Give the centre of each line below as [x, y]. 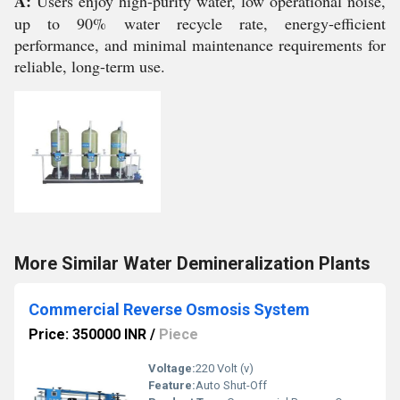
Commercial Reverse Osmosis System [169, 309]
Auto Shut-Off [231, 385]
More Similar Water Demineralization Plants [192, 263]
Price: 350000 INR [87, 334]
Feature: [172, 385]
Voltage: [172, 368]
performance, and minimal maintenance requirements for [200, 45]
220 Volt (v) [225, 368]
